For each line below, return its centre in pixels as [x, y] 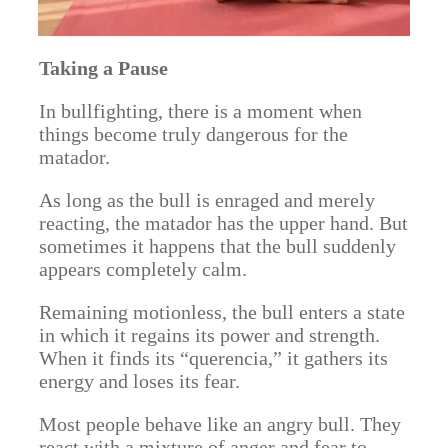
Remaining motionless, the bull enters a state [222, 312]
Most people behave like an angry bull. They [220, 424]
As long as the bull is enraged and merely [207, 200]
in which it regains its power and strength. [209, 335]
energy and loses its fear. [139, 381]
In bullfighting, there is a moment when [200, 111]
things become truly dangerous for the [193, 134]
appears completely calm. [143, 269]
